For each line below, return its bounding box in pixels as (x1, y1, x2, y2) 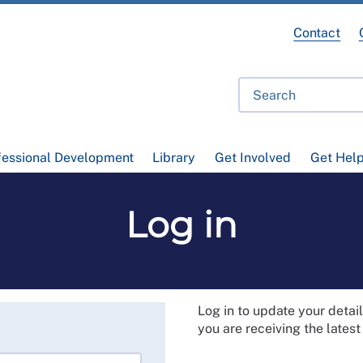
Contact (293, 25, 341, 41)
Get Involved (214, 150, 291, 166)
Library (152, 150, 196, 166)
